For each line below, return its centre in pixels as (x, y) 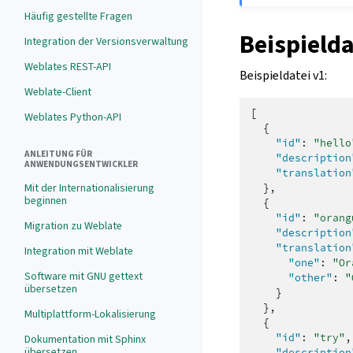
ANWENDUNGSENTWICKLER (81, 164)
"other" (310, 277)
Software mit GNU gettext (84, 276)
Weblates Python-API (73, 117)
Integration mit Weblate (79, 251)
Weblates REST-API (68, 67)
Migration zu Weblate (73, 226)
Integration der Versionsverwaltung (106, 41)
